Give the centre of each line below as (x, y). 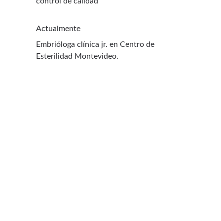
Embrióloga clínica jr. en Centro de (96, 44)
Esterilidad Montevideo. (77, 56)
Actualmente (58, 29)
